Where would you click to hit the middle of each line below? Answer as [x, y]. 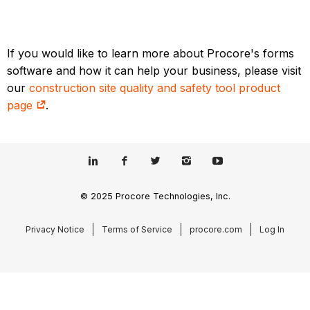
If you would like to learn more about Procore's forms [151, 54]
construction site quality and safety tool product [155, 88]
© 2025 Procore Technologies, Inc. [155, 196]
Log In [272, 229]
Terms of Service [137, 229]
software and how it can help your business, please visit [154, 71]
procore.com [216, 229]
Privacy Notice [55, 229]
